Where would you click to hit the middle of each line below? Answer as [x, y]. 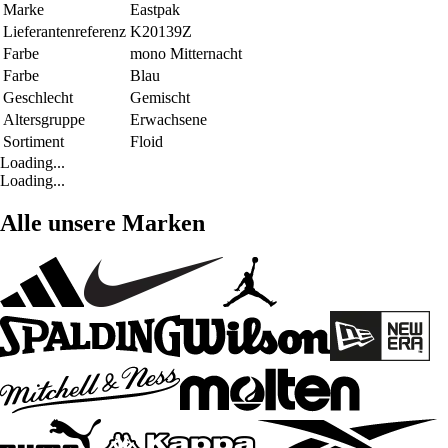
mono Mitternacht [186, 53]
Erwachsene [168, 119]
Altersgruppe [44, 119]
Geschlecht [38, 97]
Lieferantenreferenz [64, 31]
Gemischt [160, 97]
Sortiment [33, 141]
